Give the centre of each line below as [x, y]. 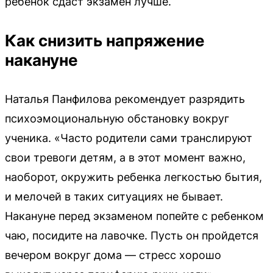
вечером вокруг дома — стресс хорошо [113, 255]
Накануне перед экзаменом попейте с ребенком [134, 216]
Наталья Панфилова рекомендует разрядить [125, 99]
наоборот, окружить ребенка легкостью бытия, [133, 177]
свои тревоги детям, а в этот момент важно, [125, 157]
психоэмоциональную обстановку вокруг [117, 118]
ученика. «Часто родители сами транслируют [129, 138]
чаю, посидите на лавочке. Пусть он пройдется [132, 235]
